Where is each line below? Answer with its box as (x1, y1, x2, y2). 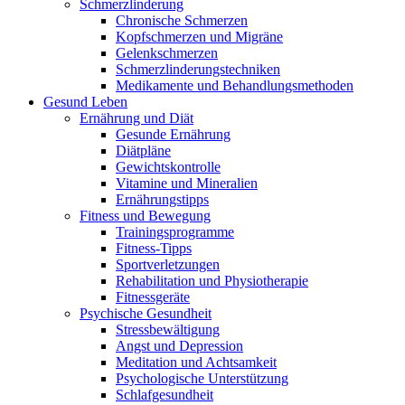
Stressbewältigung (116, 322, 220, 337)
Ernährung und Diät (80, 110, 193, 126)
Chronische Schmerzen (116, 13, 248, 28)
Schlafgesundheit (116, 387, 213, 402)
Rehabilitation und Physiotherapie (116, 273, 308, 288)
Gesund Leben (43, 94, 127, 109)
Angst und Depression (116, 338, 243, 353)
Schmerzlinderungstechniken (116, 61, 280, 77)
